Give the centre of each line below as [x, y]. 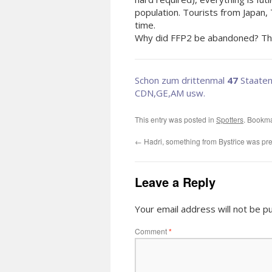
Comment [152, 231]
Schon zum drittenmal [181, 80]
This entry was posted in [175, 119]
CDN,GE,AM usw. [170, 93]
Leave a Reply [175, 182]
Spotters [230, 119]
